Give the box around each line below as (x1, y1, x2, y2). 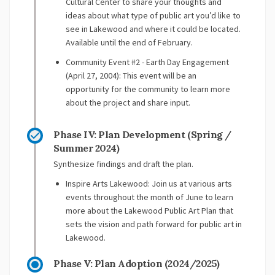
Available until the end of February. (66, 37, 193, 48)
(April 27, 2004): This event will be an (66, 70, 196, 82)
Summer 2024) (53, 142, 120, 155)
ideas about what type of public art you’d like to (66, 10, 241, 21)
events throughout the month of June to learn (66, 192, 233, 203)
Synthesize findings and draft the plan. (53, 158, 193, 170)
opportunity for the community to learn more (66, 83, 230, 95)
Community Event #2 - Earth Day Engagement (66, 56, 229, 68)
